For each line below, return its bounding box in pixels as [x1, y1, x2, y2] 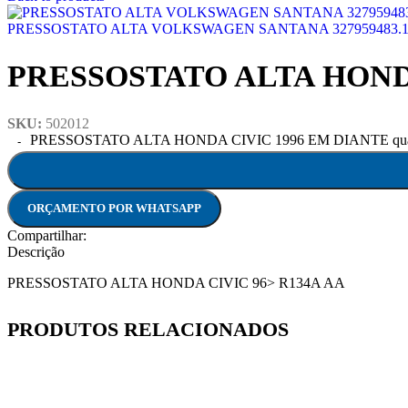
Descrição [7, 243, 65, 260]
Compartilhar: [7, 227, 87, 243]
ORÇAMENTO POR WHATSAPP [27, 200, 201, 215]
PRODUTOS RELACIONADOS [7, 317, 289, 341]
